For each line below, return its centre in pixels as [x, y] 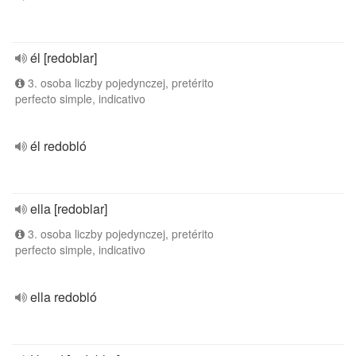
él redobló [58, 146]
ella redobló [64, 297]
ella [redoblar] [69, 209]
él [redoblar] [64, 58]
